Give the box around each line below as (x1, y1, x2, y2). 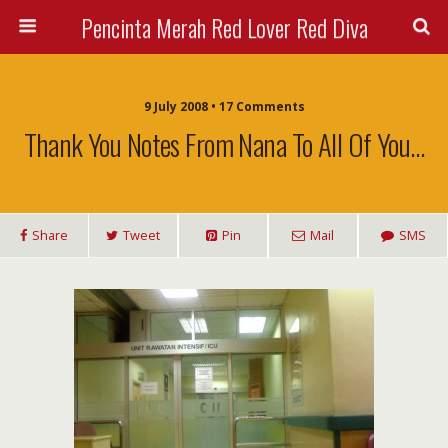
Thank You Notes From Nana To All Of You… (23, 123, 425, 165)
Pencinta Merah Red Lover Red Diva (80, 9, 368, 45)
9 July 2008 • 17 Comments (143, 98, 305, 115)
